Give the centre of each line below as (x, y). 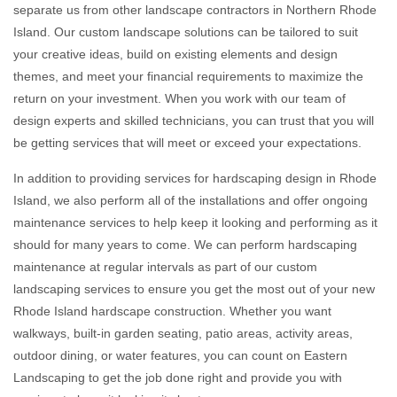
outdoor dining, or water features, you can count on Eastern (180, 355)
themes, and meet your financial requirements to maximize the (188, 76)
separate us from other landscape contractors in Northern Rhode (195, 10)
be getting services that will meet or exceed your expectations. (187, 143)
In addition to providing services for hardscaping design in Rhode (195, 178)
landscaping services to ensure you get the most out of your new (194, 289)
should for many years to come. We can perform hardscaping (185, 245)
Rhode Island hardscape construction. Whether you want (172, 311)
